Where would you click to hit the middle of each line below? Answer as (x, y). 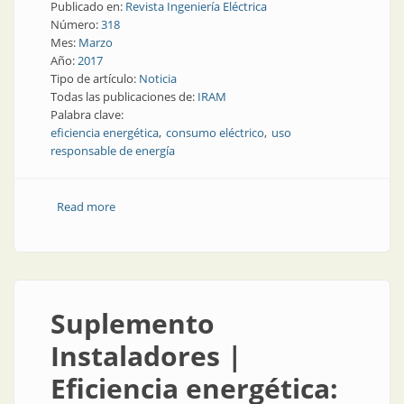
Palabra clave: (88, 115)
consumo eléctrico (215, 133)
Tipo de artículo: (95, 78)
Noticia (158, 78)
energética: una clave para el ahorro (210, 225)
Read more (86, 207)
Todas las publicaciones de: (124, 96)
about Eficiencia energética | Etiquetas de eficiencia (252, 207)
